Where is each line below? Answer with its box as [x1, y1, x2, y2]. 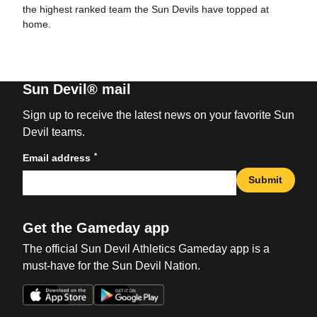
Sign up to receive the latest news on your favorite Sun [22, 108, 294, 121]
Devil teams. [22, 125, 85, 138]
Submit [248, 174, 282, 186]
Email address [22, 151, 91, 163]
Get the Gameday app [22, 219, 169, 236]
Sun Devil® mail [22, 81, 131, 97]
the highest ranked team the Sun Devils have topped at [22, 3, 269, 15]
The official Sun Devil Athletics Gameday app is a [22, 242, 270, 255]
